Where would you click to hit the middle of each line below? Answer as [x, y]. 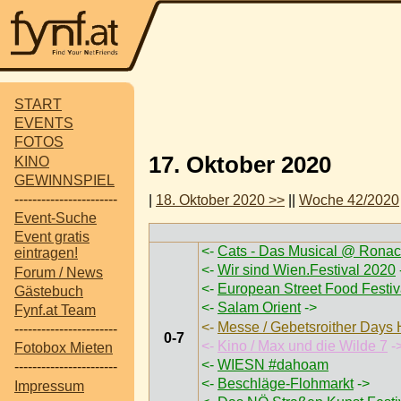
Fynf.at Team [55, 310]
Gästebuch [49, 291]
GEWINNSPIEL [64, 180]
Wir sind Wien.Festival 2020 [307, 269]
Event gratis [52, 237]
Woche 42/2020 [349, 200]
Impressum [49, 386]
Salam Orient [259, 308]
